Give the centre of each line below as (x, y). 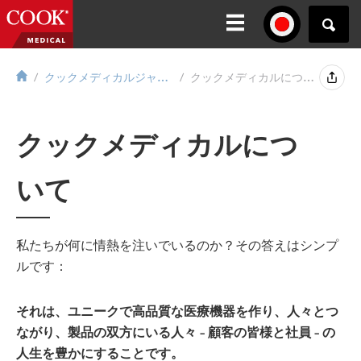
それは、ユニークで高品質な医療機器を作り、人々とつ (177, 311)
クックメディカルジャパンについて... (163, 77)
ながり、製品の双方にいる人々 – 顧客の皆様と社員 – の (176, 332)
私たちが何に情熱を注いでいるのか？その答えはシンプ (177, 245)
